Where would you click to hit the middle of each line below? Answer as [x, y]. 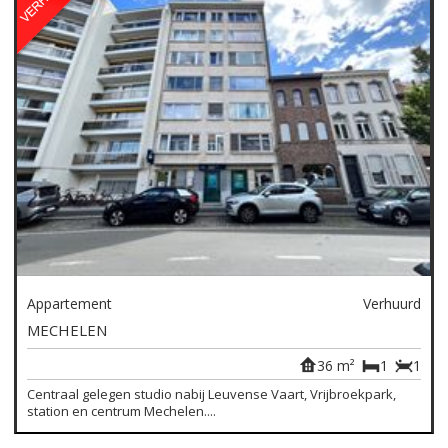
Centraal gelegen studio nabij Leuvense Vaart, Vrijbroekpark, [212, 393]
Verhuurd [391, 303]
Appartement [70, 303]
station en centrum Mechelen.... [122, 410]
